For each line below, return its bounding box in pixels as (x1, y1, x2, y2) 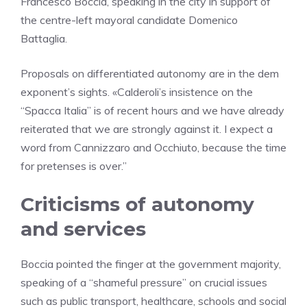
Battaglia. (21, 32, 67, 46)
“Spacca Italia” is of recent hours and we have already (21, 103, 284, 118)
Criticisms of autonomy (21, 193, 254, 217)
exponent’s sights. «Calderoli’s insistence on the (21, 85, 253, 99)
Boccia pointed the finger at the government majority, (21, 257, 281, 271)
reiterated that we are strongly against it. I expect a (21, 122, 273, 136)
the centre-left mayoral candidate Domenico (21, 13, 238, 27)
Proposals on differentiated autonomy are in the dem (21, 66, 279, 81)
